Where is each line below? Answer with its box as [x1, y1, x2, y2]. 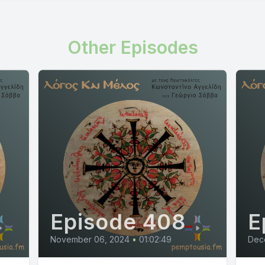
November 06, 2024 [50, 234, 130, 245]
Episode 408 [50, 209, 186, 235]
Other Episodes [67, 37, 198, 58]
